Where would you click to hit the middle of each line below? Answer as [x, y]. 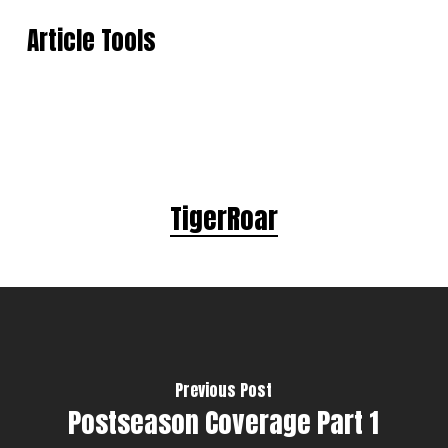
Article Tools [91, 40]
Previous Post [224, 389]
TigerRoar [223, 218]
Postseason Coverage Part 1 [224, 422]
